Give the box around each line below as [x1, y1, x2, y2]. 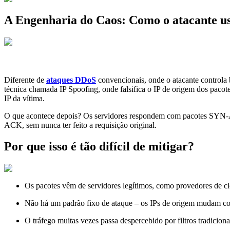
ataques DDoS [46, 75, 96, 84]
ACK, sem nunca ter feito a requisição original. [4, 120, 157, 129]
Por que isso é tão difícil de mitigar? [4, 140, 194, 154]
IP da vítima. [4, 93, 45, 103]
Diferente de [4, 75, 46, 84]
